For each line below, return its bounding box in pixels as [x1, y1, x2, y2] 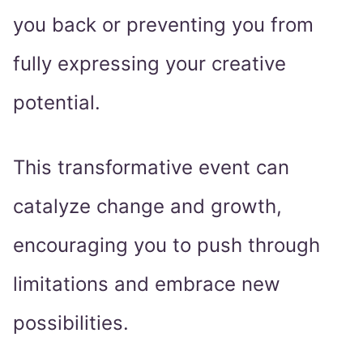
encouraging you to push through [13, 233, 320, 258]
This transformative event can [13, 156, 289, 180]
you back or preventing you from [13, 13, 314, 37]
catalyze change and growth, [13, 194, 282, 219]
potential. [13, 91, 100, 115]
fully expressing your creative [13, 52, 286, 76]
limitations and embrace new [13, 272, 280, 297]
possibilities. [13, 311, 129, 335]
